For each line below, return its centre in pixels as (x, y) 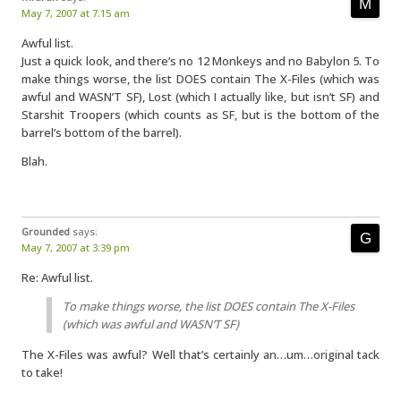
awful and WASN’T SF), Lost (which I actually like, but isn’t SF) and (200, 97)
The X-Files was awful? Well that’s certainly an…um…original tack (200, 354)
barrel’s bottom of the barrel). (102, 132)
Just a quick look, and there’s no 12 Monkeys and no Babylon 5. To (200, 61)
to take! (42, 372)
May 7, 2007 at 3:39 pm (76, 247)
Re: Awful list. (57, 277)
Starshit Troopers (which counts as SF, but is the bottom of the (200, 115)
